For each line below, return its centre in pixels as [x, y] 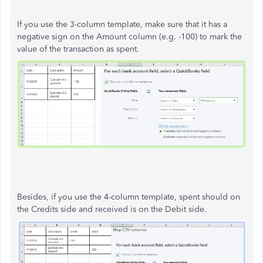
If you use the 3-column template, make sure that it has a [122, 24]
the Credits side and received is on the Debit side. [112, 210]
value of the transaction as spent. [78, 49]
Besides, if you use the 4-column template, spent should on [129, 197]
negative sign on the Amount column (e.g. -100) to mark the [129, 37]
